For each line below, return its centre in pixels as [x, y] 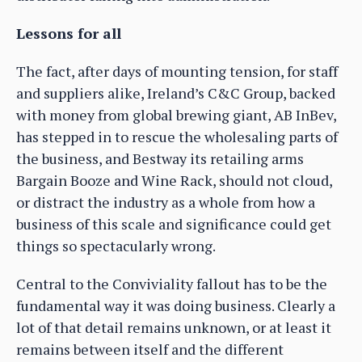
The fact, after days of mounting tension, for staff [177, 71]
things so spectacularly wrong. [116, 245]
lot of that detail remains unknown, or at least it [174, 327]
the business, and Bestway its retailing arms [160, 158]
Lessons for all [69, 33]
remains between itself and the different [150, 349]
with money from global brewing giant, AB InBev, [176, 114]
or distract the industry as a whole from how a [166, 202]
